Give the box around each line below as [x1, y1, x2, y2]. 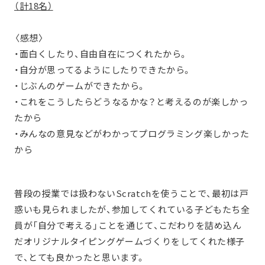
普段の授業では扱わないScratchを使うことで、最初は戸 [14, 187, 249, 200]
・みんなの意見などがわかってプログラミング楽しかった [14, 127, 250, 140]
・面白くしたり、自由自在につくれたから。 [14, 47, 189, 60]
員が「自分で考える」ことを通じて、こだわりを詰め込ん [14, 219, 242, 232]
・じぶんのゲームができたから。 [14, 79, 147, 92]
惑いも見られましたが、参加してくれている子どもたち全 [14, 203, 250, 216]
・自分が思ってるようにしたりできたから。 [14, 63, 192, 76]
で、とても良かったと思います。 [14, 251, 146, 264]
